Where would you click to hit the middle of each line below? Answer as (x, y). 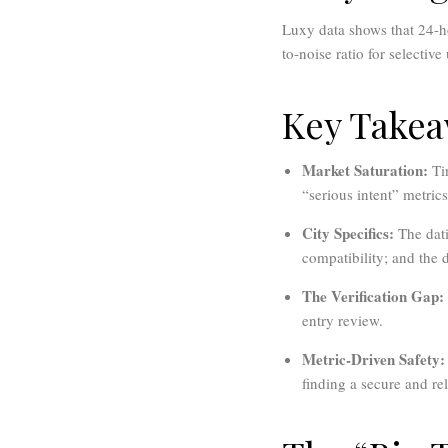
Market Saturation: (365, 170)
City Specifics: (348, 233)
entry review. (342, 320)
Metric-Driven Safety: (373, 359)
